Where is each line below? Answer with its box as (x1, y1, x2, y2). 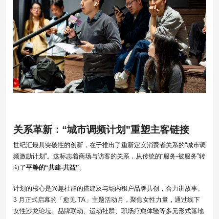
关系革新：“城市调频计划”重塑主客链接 (13, 124, 189, 135)
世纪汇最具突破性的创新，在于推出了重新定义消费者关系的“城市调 (13, 141, 206, 149)
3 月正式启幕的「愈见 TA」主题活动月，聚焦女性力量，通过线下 (13, 196, 200, 203)
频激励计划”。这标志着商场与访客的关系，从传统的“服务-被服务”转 (13, 152, 205, 160)
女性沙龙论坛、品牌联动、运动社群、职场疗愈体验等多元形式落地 (13, 207, 204, 215)
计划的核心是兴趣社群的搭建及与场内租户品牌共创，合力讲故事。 (13, 184, 204, 192)
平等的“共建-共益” (26, 163, 79, 171)
